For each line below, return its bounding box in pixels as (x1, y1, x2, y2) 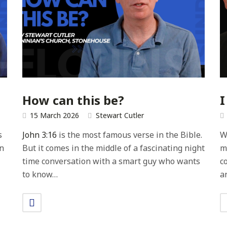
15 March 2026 (29, 110, 79, 121)
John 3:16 (22, 129, 57, 141)
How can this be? (22, 91, 124, 108)
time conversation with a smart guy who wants (22, 156, 200, 167)
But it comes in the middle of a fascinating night (22, 142, 205, 154)
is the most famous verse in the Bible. (56, 129, 202, 141)
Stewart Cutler (95, 110, 144, 121)
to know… (22, 169, 58, 180)
